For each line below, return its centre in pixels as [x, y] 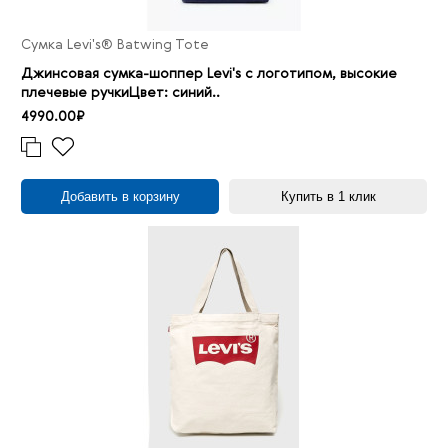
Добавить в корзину [120, 197]
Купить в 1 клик [328, 197]
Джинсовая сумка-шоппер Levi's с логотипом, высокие [209, 74]
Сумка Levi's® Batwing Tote [115, 45]
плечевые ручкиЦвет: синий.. [120, 93]
